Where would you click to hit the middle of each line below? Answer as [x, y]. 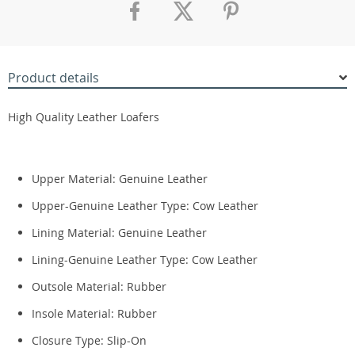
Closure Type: [69, 340]
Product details [53, 78]
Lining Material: [75, 233]
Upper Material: [75, 179]
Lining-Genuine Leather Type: [112, 260]
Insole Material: [74, 313]
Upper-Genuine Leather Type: [112, 206]
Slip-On [127, 340]
